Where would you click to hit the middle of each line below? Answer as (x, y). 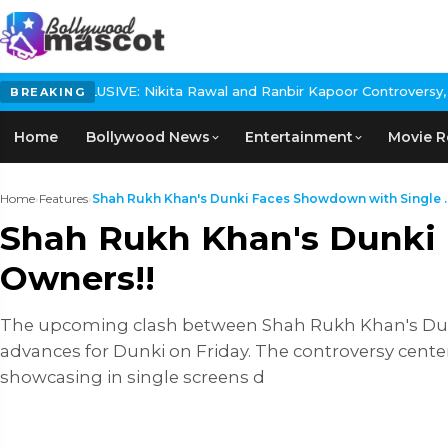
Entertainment (299, 137)
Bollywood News (148, 137)
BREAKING (47, 92)
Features (63, 198)
